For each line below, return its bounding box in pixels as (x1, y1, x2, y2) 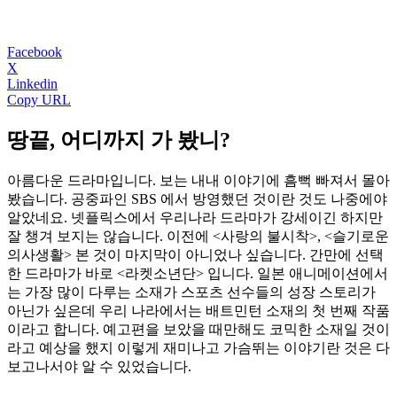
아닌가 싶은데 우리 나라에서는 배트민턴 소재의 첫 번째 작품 (7, 302, 390, 318)
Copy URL (7, 91, 71, 107)
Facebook (7, 43, 62, 59)
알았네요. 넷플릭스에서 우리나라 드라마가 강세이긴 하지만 (7, 209, 383, 225)
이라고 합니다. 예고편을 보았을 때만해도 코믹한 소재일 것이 (7, 321, 390, 337)
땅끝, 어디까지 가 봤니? (7, 128, 230, 152)
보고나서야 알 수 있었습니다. (7, 358, 191, 374)
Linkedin (7, 75, 58, 91)
